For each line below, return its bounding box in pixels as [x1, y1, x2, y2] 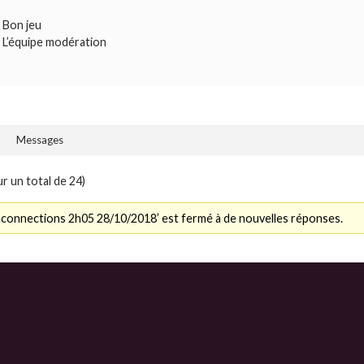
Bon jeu [2, 18, 41, 32]
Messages [16, 133, 63, 147]
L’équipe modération [2, 35, 106, 50]
